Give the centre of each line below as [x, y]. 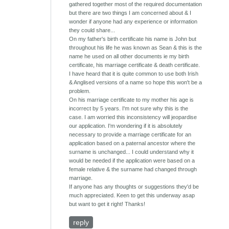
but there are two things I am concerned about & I [130, 13]
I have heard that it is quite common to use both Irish [134, 74]
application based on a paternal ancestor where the [132, 143]
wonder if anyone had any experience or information [133, 22]
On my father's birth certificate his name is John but [133, 39]
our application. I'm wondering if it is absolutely [126, 126]
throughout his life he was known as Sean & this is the [136, 48]
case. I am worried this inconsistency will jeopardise [133, 117]
